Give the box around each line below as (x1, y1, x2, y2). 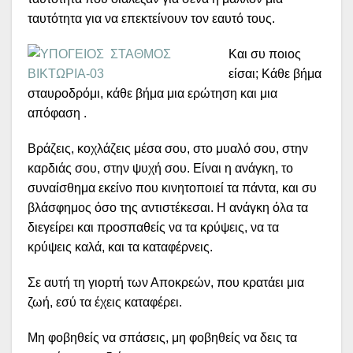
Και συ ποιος (229, 47, 301, 61)
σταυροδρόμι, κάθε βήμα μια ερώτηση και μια (28, 87, 277, 101)
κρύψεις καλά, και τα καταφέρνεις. (28, 240, 213, 255)
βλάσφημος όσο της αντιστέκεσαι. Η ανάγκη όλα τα (28, 201, 308, 215)
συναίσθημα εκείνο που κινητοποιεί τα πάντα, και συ (28, 181, 317, 195)
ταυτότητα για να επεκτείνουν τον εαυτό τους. (28, 12, 275, 26)
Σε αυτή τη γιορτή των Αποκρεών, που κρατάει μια (28, 276, 304, 290)
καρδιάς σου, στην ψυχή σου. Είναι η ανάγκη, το (28, 162, 293, 176)
